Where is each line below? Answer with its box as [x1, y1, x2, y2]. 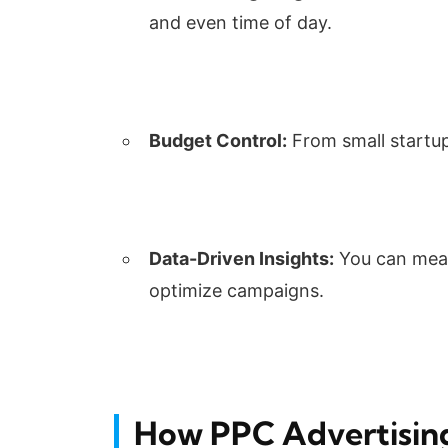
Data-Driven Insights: [149, 247, 334, 269]
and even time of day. [149, 11, 332, 33]
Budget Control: [149, 129, 287, 151]
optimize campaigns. [149, 279, 324, 301]
